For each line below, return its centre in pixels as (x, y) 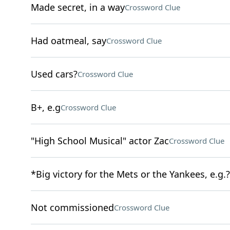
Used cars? (54, 74)
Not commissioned (72, 207)
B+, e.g (45, 107)
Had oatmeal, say (68, 41)
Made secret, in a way (78, 7)
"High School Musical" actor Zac (100, 141)
